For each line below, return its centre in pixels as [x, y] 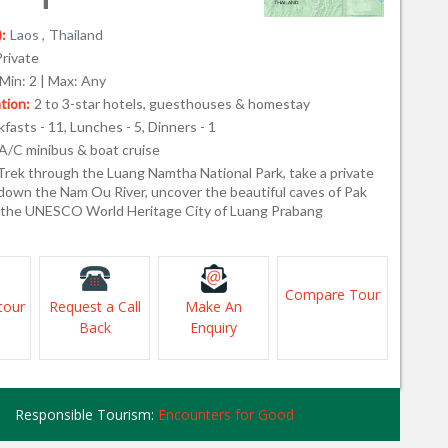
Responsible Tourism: [86, 414]
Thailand [76, 34]
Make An [213, 306]
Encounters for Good [225, 414]
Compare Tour [332, 294]
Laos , [27, 34]
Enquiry [213, 327]
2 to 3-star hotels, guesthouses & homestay [172, 103]
